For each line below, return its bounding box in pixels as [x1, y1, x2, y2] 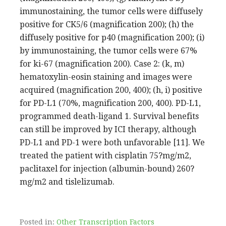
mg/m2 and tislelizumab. [20, 177, 115, 187]
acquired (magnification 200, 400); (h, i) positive [20, 85, 202, 95]
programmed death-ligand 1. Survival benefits [20, 111, 199, 121]
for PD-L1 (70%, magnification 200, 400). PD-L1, [20, 98, 201, 108]
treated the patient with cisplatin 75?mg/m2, [20, 150, 191, 160]
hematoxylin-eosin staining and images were [20, 72, 192, 82]
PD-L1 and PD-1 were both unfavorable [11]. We [20, 137, 205, 147]
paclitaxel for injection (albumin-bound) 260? [20, 163, 194, 174]
